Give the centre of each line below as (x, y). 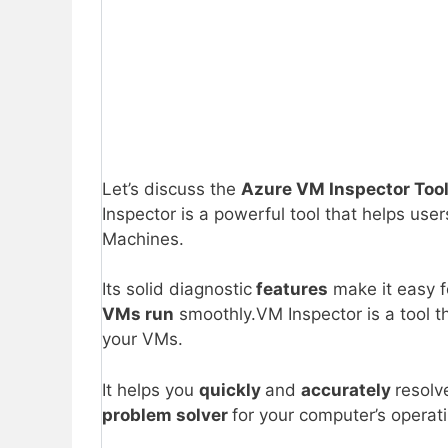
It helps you (150, 389)
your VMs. (142, 339)
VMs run (138, 314)
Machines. (143, 238)
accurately (348, 389)
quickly (232, 389)
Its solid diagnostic (177, 289)
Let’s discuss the (171, 188)
